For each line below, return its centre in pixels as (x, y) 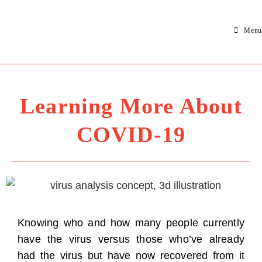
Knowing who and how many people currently (131, 223)
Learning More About (131, 106)
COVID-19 (131, 135)
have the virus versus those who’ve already (131, 239)
